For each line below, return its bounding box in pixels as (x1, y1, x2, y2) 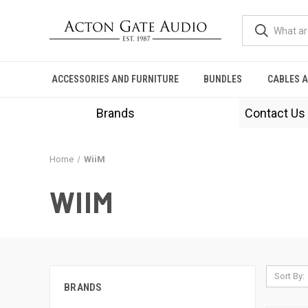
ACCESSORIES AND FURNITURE (52, 74, 179, 85)
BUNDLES (203, 74, 243, 85)
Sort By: (274, 271, 305, 281)
